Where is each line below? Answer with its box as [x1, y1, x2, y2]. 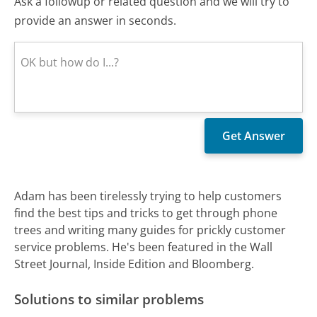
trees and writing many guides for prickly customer [14, 221, 287, 238]
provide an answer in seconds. [14, 12, 177, 28]
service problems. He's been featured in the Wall [14, 238, 273, 255]
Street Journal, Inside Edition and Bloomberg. [14, 255, 255, 272]
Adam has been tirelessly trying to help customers [14, 188, 282, 204]
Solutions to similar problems [14, 289, 204, 309]
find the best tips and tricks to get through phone [14, 204, 278, 221]
